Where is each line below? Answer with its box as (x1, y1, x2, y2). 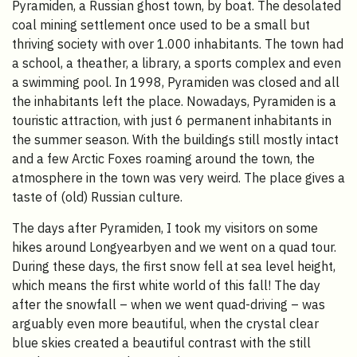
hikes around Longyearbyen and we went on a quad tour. (12, 239, 336, 256)
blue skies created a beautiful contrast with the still (12, 335, 311, 351)
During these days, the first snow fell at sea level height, (12, 258, 335, 275)
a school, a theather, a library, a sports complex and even (12, 55, 341, 72)
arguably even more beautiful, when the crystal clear (12, 316, 319, 332)
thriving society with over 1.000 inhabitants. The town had (12, 36, 343, 53)
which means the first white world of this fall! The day (12, 277, 320, 294)
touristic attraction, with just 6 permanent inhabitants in (12, 112, 331, 129)
